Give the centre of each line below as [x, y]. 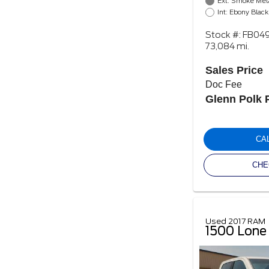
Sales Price [234, 71]
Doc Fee [224, 85]
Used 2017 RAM [235, 222]
